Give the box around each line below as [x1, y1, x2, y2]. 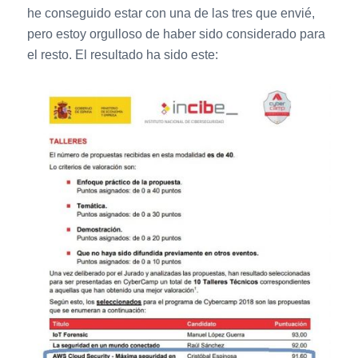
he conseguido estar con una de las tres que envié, [26, 6, 315, 20]
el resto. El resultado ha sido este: [26, 47, 218, 62]
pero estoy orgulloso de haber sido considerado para [26, 26, 325, 41]
